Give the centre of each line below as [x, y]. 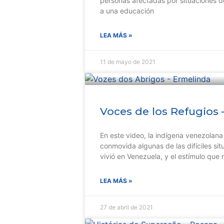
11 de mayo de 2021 [128, 62]
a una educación [127, 11]
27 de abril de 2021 [126, 207]
